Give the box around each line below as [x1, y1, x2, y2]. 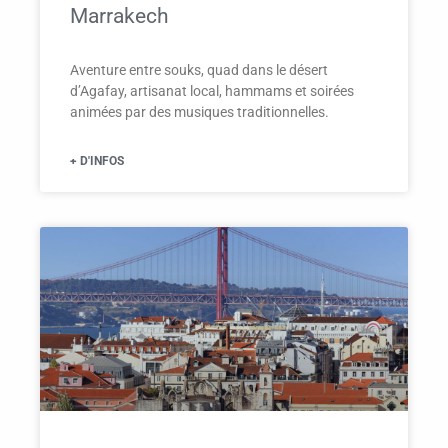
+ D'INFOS [70, 154, 124, 169]
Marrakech [70, 4, 169, 29]
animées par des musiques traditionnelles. [70, 104, 329, 121]
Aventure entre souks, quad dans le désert [70, 62, 328, 79]
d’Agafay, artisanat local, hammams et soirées [70, 83, 354, 100]
